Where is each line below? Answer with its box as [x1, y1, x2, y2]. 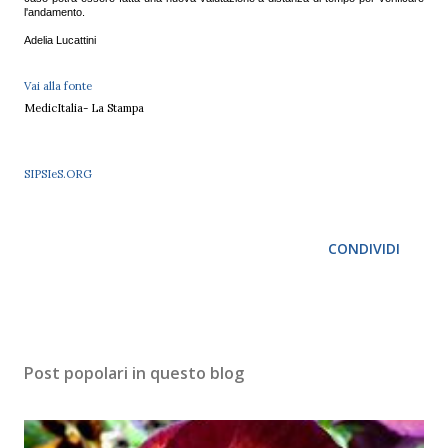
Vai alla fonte [24, 78, 92, 93]
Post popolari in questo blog [24, 361, 244, 384]
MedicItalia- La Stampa [24, 100, 144, 115]
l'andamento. [24, 5, 85, 18]
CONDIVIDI [328, 238, 400, 258]
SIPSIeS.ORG [24, 166, 92, 181]
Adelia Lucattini [24, 33, 96, 46]
